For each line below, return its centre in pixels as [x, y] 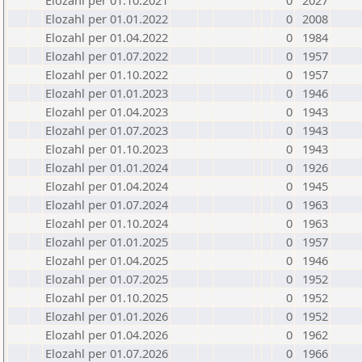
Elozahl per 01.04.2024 [107, 186]
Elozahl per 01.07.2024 [107, 204]
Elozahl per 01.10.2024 [107, 223]
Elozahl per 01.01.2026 [107, 316]
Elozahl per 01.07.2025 [107, 279]
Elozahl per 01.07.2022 [107, 56]
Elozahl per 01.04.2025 [107, 260]
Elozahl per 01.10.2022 [107, 74]
